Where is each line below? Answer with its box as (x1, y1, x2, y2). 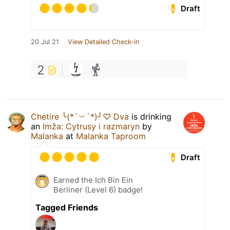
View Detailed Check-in (68, 38, 139, 46)
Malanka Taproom (76, 131, 146, 142)
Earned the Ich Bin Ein (53, 175, 133, 185)
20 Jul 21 (31, 38, 59, 46)
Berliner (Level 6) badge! (53, 185, 143, 195)
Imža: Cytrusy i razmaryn (43, 121, 140, 132)
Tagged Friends (35, 202, 98, 213)
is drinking (129, 111, 171, 122)
